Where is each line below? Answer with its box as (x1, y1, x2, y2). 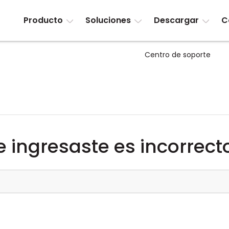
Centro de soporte (145, 50, 211, 60)
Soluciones (85, 14, 131, 26)
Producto (23, 14, 63, 26)
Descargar (153, 14, 199, 26)
